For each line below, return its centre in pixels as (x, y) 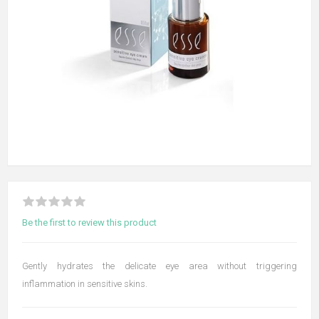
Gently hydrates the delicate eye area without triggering (159, 266)
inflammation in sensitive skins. (85, 284)
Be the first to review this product (89, 223)
